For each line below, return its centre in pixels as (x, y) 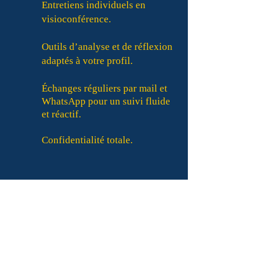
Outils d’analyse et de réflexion (107, 47)
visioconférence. (76, 19)
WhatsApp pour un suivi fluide (106, 101)
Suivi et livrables (94, 194)
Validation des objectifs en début (110, 251)
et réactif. (61, 114)
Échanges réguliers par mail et (104, 88)
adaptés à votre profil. (87, 61)
